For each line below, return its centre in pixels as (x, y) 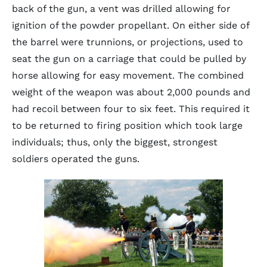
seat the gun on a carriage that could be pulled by (129, 59)
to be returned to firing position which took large (127, 125)
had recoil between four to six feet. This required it (131, 109)
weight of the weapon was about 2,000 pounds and (131, 92)
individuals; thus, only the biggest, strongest (115, 142)
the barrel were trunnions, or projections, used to (128, 42)
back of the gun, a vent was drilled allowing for (121, 9)
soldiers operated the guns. (76, 159)
